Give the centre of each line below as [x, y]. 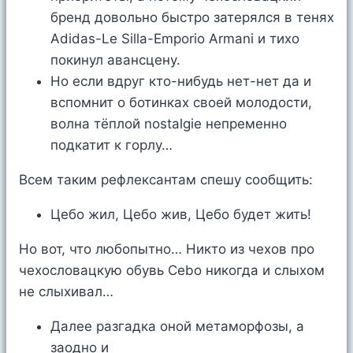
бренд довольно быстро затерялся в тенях [192, 18]
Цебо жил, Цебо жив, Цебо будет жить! [181, 215]
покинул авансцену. [115, 60]
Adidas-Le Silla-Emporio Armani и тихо [175, 39]
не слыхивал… [66, 292]
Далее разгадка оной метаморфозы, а [177, 327]
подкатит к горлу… [111, 145]
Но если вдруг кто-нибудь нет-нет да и [181, 82]
